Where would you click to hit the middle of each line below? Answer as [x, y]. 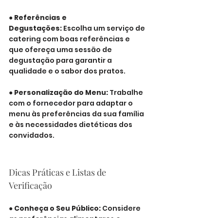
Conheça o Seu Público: [58, 208]
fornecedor [55, 103]
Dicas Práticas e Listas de [58, 172]
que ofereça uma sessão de [61, 50]
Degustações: [35, 28]
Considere [122, 208]
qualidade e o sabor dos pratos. [67, 71]
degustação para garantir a [61, 60]
